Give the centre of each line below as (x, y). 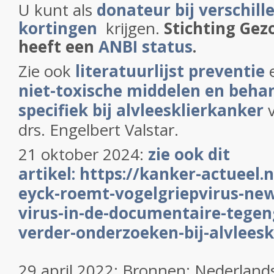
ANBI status (146, 46)
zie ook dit (189, 154)
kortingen (58, 28)
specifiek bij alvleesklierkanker (141, 110)
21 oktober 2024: (83, 154)
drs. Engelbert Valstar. (98, 130)
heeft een (58, 46)
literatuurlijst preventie (170, 71)
